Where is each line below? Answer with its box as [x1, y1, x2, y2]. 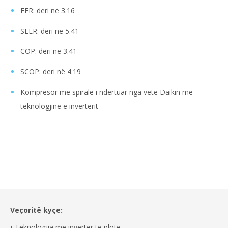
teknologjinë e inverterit [20, 101, 98, 111]
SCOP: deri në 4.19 [20, 67, 81, 77]
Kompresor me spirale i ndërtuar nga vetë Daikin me [20, 87, 193, 97]
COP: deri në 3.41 [20, 46, 77, 56]
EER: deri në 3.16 [20, 6, 75, 16]
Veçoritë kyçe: [10, 205, 63, 215]
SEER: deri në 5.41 [20, 26, 79, 36]
